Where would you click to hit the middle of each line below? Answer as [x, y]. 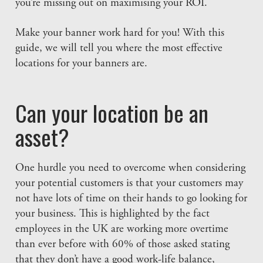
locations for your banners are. [82, 64]
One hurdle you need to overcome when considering [131, 168]
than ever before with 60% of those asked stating [123, 245]
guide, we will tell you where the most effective [119, 49]
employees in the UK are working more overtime [122, 230]
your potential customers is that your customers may [129, 184]
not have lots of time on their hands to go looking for [131, 199]
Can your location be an [112, 113]
